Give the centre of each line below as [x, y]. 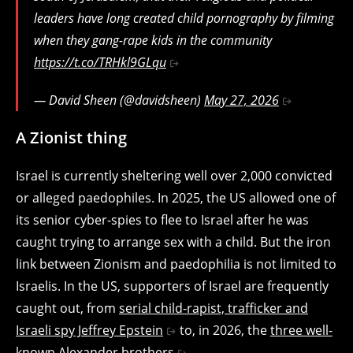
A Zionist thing [71, 137]
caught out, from [67, 308]
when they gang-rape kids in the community [153, 40]
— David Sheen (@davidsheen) [119, 100]
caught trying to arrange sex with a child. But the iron [173, 242]
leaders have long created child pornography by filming [184, 18]
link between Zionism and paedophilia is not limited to [176, 264]
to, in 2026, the [223, 330]
